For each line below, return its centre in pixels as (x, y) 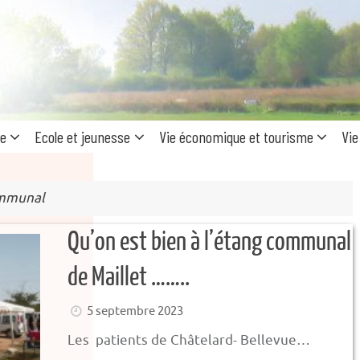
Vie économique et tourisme (236, 137)
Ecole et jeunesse (83, 137)
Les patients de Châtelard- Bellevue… (189, 340)
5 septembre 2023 (135, 311)
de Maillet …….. (129, 277)
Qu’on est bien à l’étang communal (209, 242)
